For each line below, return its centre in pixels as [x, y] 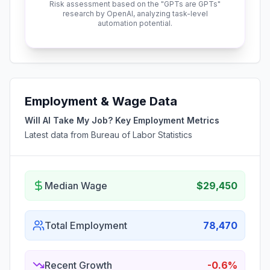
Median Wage [76, 186]
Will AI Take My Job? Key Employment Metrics [122, 120]
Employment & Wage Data [101, 101]
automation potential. [135, 23]
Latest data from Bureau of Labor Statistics [108, 135]
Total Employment [86, 225]
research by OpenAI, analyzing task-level [135, 14]
